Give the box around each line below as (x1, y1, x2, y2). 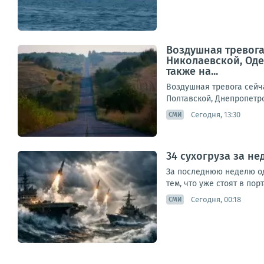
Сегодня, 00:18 (191, 194, 241, 204)
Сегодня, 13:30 (191, 110, 240, 119)
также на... (166, 65, 218, 78)
